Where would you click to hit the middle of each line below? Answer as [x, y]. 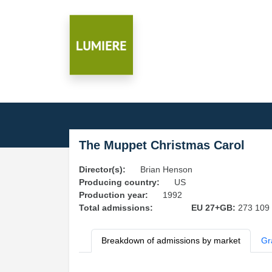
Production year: [114, 195]
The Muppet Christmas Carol [162, 145]
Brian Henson [166, 169]
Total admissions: [116, 208]
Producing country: [119, 182]
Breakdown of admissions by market [171, 240]
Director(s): [102, 169]
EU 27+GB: [214, 208]
